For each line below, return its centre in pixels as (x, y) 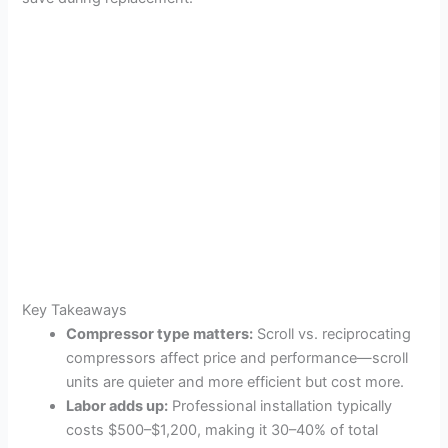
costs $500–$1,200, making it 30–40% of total (222, 430)
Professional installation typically (280, 406)
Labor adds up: (117, 406)
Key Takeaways (75, 310)
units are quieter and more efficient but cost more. (235, 382)
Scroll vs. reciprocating (332, 334)
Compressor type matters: (160, 334)
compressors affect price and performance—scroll (237, 358)
